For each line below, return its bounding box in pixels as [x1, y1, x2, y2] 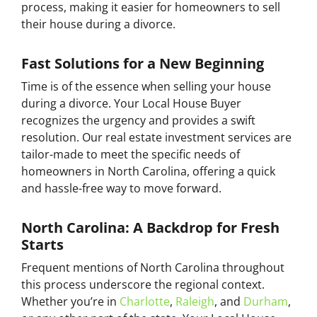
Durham [243, 294, 288, 310]
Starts [21, 235, 64, 255]
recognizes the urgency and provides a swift [21, 113, 255, 129]
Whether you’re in [21, 294, 120, 310]
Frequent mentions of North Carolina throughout [21, 260, 284, 276]
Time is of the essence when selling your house [21, 79, 271, 95]
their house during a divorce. [21, 16, 175, 33]
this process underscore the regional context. [21, 277, 265, 293]
